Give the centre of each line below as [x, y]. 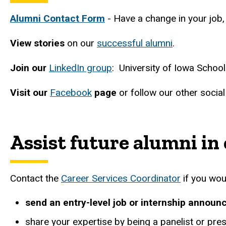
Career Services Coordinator [121, 178]
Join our [30, 68]
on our [81, 43]
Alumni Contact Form [58, 19]
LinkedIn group [80, 68]
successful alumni [135, 43]
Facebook [71, 92]
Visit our [29, 92]
